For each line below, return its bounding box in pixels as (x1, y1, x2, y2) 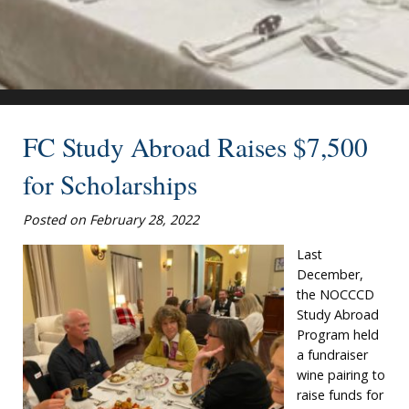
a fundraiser (297, 345, 369, 363)
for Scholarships (23, 165, 198, 202)
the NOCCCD (297, 285, 375, 303)
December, (297, 265, 364, 283)
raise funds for (297, 385, 384, 404)
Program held (297, 325, 380, 343)
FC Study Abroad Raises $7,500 (23, 128, 369, 164)
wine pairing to (297, 365, 386, 383)
